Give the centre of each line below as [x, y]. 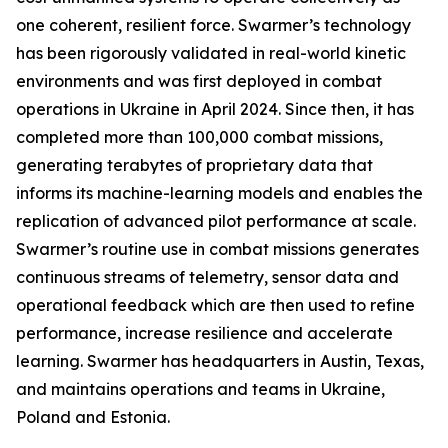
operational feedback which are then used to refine [215, 305]
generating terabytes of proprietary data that [194, 165]
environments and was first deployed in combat [199, 81]
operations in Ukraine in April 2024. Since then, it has [215, 109]
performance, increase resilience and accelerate [204, 333]
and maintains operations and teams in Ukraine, [200, 389]
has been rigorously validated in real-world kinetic [211, 53]
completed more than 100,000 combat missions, [199, 137]
